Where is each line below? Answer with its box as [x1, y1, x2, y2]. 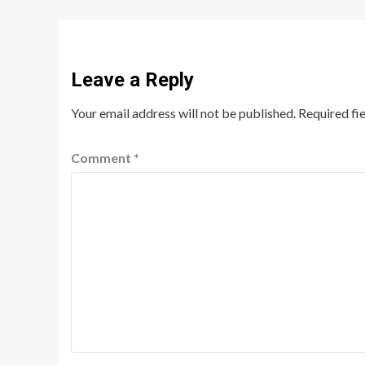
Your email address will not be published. [71, 105, 296, 121]
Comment [71, 150, 134, 166]
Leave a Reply [71, 68, 194, 92]
